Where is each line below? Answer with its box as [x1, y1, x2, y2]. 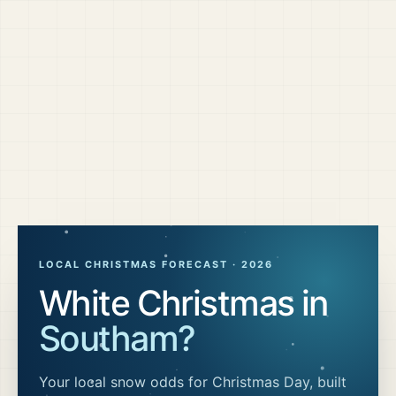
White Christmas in [39, 282, 328, 324]
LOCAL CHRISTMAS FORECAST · [39, 258, 241, 270]
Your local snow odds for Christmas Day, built [39, 373, 346, 391]
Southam [39, 317, 179, 359]
